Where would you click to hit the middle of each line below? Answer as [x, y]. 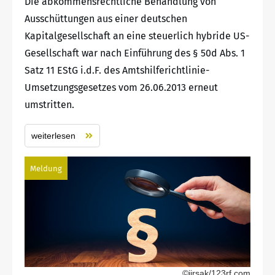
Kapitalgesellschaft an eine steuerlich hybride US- [137, 36]
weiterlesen [53, 135]
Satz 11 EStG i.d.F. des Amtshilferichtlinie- [117, 70]
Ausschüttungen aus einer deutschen [106, 18]
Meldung [46, 168]
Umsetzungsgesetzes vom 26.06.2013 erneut [121, 87]
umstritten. [49, 104]
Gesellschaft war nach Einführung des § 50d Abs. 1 [135, 53]
